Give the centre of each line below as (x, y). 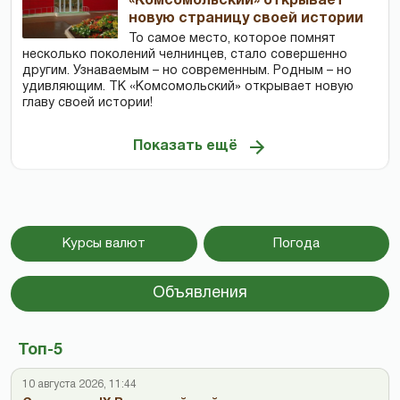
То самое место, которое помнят (233, 39)
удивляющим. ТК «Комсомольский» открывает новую (188, 87)
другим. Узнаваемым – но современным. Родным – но (187, 71)
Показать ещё (185, 146)
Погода (296, 244)
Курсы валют (104, 244)
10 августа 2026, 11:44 (79, 385)
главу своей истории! (87, 104)
